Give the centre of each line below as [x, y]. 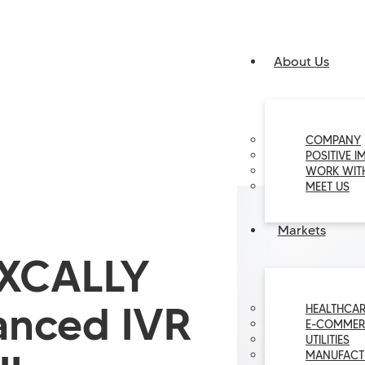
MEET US [328, 187]
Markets [301, 230]
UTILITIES [328, 340]
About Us [301, 62]
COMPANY [333, 140]
